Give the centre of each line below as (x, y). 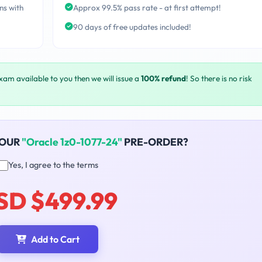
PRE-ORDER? (155, 142)
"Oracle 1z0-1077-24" (72, 142)
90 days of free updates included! (132, 27)
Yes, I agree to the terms (53, 165)
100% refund (163, 79)
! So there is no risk (219, 79)
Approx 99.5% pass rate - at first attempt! (147, 8)
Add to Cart (55, 239)
